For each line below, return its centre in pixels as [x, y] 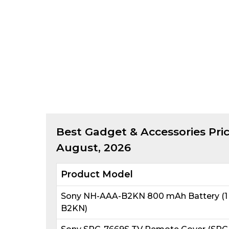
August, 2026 [93, 147]
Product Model [97, 174]
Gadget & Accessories [145, 131]
